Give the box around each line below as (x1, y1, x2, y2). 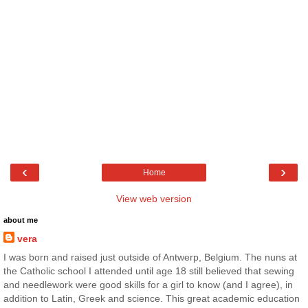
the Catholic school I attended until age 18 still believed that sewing (3, 265, 294, 276)
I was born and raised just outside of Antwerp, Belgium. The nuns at (3, 251, 297, 263)
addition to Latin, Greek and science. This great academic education (3, 292, 300, 304)
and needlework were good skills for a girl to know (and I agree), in (3, 278, 293, 290)
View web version (116, 192, 192, 204)
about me (3, 215, 38, 224)
